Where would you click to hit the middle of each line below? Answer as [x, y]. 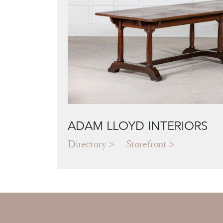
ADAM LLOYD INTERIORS [138, 126]
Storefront [147, 144]
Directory [87, 144]
